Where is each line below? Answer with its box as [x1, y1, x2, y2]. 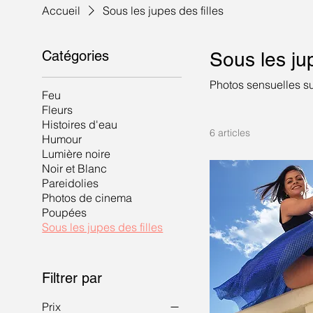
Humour [42, 132, 82, 146]
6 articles [210, 126, 251, 139]
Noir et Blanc [42, 161, 108, 175]
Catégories [42, 48, 110, 64]
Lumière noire [42, 147, 111, 161]
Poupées [42, 205, 87, 219]
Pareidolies [42, 176, 99, 190]
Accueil [42, 3, 81, 17]
